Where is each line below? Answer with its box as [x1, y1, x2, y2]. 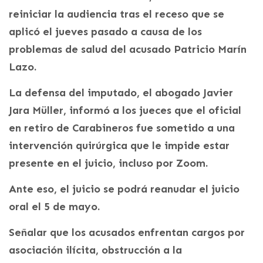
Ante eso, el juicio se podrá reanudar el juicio [9, 182, 240, 195]
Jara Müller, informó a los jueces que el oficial [9, 103, 241, 117]
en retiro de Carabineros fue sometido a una [9, 121, 235, 134]
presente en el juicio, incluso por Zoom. [9, 156, 208, 170]
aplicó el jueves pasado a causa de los [9, 25, 202, 38]
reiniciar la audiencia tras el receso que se [9, 7, 224, 21]
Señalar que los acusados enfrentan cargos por [9, 225, 245, 239]
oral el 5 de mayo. [9, 200, 100, 213]
